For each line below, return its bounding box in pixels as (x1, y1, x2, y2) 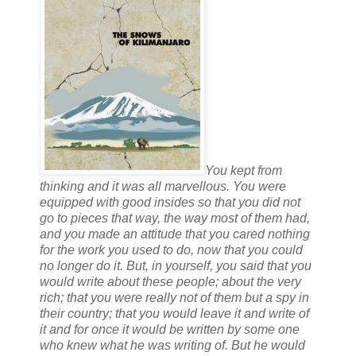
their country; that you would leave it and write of (40, 306, 309, 320)
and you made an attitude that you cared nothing (40, 226, 310, 241)
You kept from (205, 163, 282, 177)
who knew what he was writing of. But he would (40, 338, 305, 352)
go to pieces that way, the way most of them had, (40, 211, 310, 225)
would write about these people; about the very (40, 274, 301, 288)
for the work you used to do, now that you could (40, 242, 303, 257)
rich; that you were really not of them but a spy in (40, 290, 309, 304)
